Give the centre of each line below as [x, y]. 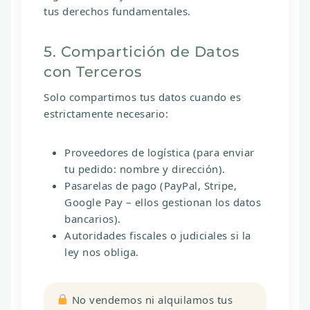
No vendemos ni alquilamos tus [151, 299]
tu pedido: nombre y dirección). [145, 169]
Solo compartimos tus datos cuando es [142, 97]
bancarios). [93, 219]
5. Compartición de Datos [142, 51]
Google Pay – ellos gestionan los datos [163, 202]
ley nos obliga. [102, 252]
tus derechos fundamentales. [117, 11]
